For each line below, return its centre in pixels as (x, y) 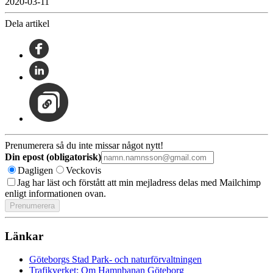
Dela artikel (27, 23)
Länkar (24, 236)
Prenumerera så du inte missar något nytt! (84, 145)
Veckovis (83, 170)
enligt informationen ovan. (55, 193)
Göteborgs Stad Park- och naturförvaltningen (115, 260)
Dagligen (35, 170)
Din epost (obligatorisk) (53, 157)
